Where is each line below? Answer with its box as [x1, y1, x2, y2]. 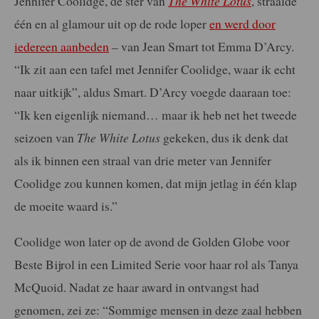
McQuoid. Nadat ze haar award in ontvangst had [14, 278, 259, 296]
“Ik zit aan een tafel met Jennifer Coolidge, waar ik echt [14, 61, 296, 78]
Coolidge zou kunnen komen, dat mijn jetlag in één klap [14, 174, 297, 192]
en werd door [209, 15, 276, 33]
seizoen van [14, 129, 77, 147]
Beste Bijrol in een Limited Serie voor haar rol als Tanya [14, 255, 298, 273]
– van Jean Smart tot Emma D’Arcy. [109, 38, 294, 56]
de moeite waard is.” [14, 197, 117, 215]
